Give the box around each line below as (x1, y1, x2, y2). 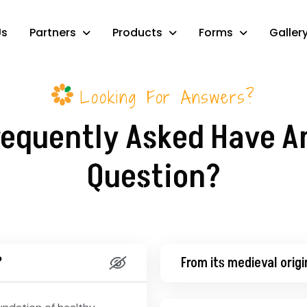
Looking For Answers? (80, 85, 256, 109)
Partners (29, 25, 76, 40)
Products (112, 25, 162, 40)
